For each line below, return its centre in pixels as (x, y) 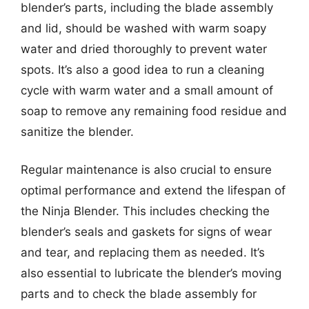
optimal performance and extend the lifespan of (153, 190)
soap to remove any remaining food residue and (154, 111)
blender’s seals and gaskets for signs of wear (146, 232)
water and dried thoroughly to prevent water (144, 49)
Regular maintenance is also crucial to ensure (146, 170)
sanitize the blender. (77, 131)
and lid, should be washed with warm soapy (143, 28)
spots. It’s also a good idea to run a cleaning (142, 69)
